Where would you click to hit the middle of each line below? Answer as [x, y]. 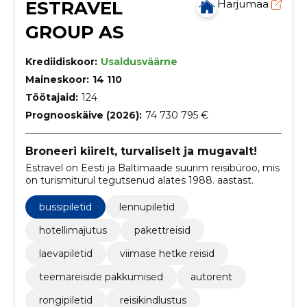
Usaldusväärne [139, 62]
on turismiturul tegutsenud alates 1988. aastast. [139, 180]
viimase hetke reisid [167, 253]
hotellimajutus [73, 230]
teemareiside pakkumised [101, 277]
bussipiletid [65, 207]
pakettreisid [162, 230]
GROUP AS [74, 32]
